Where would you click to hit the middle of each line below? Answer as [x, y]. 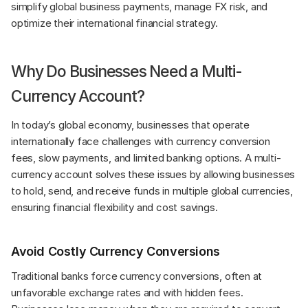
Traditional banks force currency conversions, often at [137, 276]
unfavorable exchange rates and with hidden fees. [127, 292]
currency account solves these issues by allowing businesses [153, 174]
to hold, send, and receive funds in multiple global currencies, [152, 190]
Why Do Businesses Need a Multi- [126, 71]
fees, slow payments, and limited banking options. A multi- [146, 157]
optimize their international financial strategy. [114, 23]
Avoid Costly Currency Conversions [115, 251]
